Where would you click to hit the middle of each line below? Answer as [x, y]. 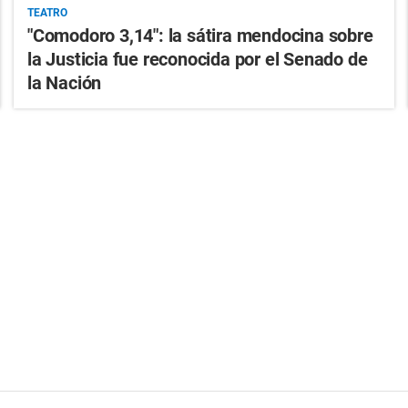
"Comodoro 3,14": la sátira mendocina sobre [200, 35]
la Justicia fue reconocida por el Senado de [197, 59]
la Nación [64, 82]
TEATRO [47, 12]
